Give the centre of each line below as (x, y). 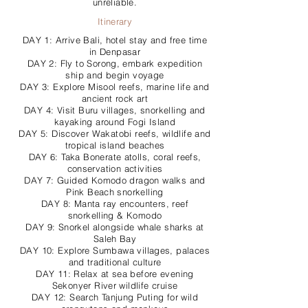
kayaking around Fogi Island (115, 122)
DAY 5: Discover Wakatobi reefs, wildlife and (115, 133)
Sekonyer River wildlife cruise (115, 285)
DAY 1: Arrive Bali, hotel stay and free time (115, 40)
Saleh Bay (115, 239)
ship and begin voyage (115, 75)
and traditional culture (115, 262)
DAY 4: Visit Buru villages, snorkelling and (115, 110)
